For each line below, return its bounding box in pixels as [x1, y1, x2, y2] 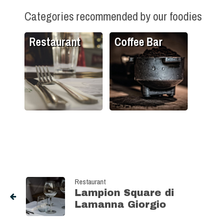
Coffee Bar [114, 34, 163, 50]
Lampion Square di [75, 187, 174, 198]
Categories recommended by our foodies [24, 8, 202, 24]
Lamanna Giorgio [75, 199, 166, 210]
